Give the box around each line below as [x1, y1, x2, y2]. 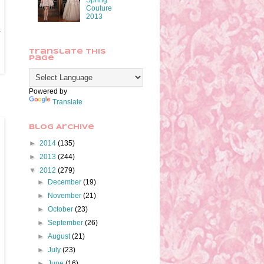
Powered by [29, 87, 67, 96]
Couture [85, 4, 112, 13]
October [48, 205, 75, 214]
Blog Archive [29, 124, 94, 131]
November [48, 192, 84, 200]
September [48, 219, 85, 227]
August [48, 232, 72, 241]
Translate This [29, 49, 106, 55]
